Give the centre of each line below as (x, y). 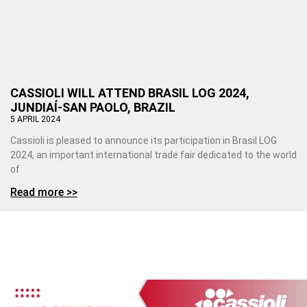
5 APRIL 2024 (35, 119)
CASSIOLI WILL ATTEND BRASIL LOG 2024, (130, 93)
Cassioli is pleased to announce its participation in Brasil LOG (144, 140)
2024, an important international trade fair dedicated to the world (153, 155)
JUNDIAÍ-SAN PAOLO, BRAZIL (93, 107)
